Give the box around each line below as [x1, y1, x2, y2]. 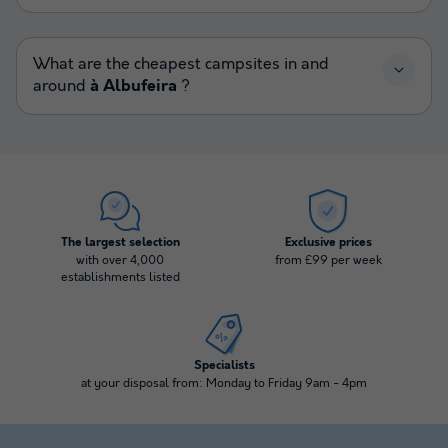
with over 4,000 [76, 252, 164, 268]
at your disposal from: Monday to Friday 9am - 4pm [81, 375, 367, 391]
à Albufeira [90, 76, 177, 96]
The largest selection [60, 235, 180, 250]
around [33, 76, 90, 96]
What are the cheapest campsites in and [33, 54, 329, 74]
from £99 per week [274, 252, 382, 268]
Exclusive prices [284, 235, 372, 250]
